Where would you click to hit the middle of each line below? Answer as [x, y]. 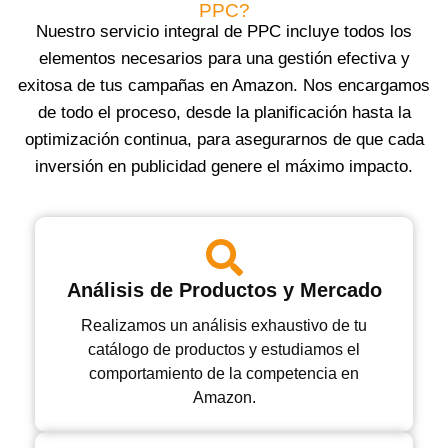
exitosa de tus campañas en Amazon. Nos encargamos [224, 86]
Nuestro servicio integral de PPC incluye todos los [224, 32]
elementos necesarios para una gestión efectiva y [224, 59]
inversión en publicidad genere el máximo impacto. [224, 167]
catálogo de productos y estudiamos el [224, 350]
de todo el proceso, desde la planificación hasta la [224, 113]
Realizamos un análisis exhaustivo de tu [224, 326]
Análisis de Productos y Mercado [224, 290]
